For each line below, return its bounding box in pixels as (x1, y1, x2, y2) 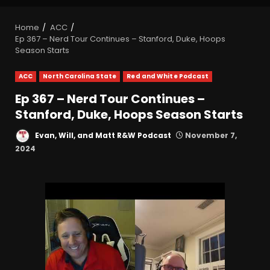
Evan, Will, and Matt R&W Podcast (33, 130, 171, 141)
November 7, (183, 130, 237, 141)
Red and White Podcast (127, 72, 209, 81)
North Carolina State (43, 72, 117, 81)
